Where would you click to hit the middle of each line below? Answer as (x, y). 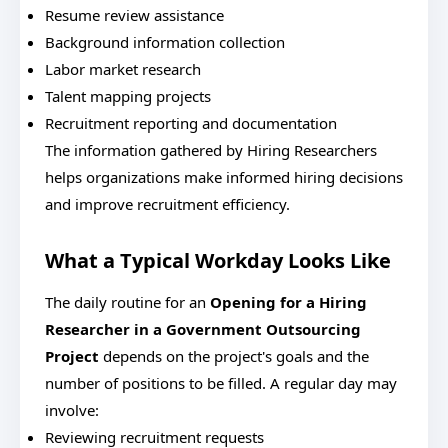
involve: (72, 410)
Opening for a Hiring (288, 302)
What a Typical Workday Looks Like (218, 260)
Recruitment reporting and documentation (191, 123)
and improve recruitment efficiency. (167, 204)
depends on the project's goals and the (234, 356)
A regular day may (331, 383)
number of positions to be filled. (155, 383)
